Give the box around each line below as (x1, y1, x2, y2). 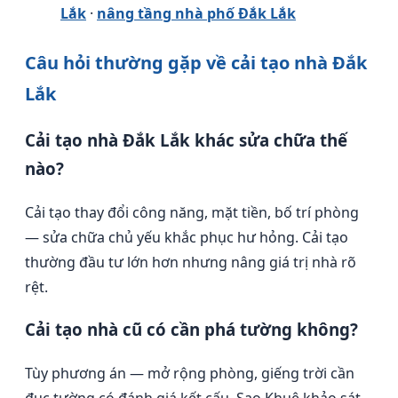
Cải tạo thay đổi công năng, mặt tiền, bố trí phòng (25, 202, 359, 222)
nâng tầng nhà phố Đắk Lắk (97, 4, 296, 24)
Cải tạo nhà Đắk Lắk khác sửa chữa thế (25, 129, 347, 152)
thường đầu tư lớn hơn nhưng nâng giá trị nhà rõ (25, 251, 356, 272)
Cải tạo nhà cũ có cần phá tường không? (25, 318, 358, 341)
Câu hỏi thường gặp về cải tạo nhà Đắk (25, 51, 367, 76)
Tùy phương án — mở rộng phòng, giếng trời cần (25, 363, 354, 384)
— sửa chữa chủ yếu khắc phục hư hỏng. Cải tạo (25, 227, 348, 247)
